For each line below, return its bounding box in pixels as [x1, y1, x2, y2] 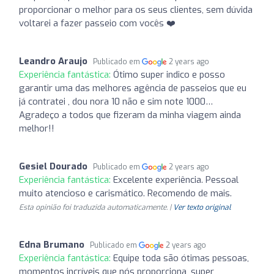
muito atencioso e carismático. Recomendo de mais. [19, 187, 232, 199]
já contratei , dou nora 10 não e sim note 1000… [19, 95, 213, 108]
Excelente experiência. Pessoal [113, 173, 239, 186]
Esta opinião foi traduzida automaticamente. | [19, 202, 173, 212]
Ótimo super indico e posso [113, 68, 225, 81]
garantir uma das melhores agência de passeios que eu [19, 81, 246, 94]
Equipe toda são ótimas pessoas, [113, 251, 249, 264]
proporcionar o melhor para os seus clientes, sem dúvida [19, 3, 253, 16]
